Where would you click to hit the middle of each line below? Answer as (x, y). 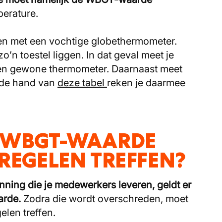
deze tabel (82, 83)
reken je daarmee (146, 83)
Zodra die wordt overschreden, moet (106, 199)
